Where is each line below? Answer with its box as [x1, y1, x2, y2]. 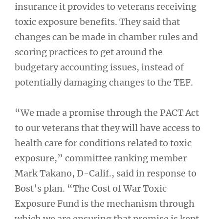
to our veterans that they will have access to [15, 122, 200, 133]
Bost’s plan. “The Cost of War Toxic [15, 183, 167, 194]
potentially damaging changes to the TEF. [15, 76, 193, 88]
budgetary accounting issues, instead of [15, 61, 184, 73]
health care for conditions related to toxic [15, 137, 192, 149]
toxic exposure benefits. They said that [15, 16, 180, 27]
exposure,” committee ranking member [15, 153, 187, 164]
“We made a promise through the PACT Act [15, 107, 199, 118]
